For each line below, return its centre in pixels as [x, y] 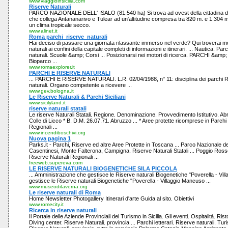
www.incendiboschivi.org [57, 133]
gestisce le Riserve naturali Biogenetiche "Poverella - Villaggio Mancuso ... [120, 181]
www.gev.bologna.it [51, 91]
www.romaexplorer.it [52, 67]
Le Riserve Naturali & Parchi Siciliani [77, 97]
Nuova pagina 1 [50, 138]
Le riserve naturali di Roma [65, 192]
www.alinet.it [43, 31]
